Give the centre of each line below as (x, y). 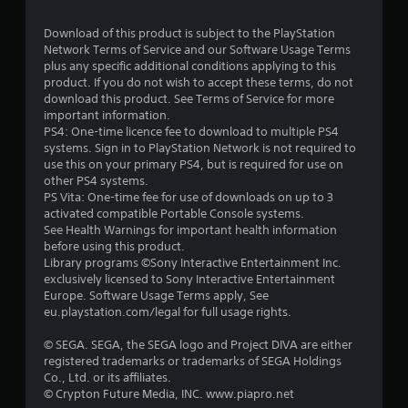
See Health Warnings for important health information (190, 230)
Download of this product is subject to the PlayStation (189, 33)
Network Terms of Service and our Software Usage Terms (197, 50)
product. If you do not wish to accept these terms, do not (199, 82)
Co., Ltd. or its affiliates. (107, 377)
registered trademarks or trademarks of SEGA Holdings (193, 361)
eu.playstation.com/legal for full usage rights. (168, 312)
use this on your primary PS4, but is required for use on (194, 164)
